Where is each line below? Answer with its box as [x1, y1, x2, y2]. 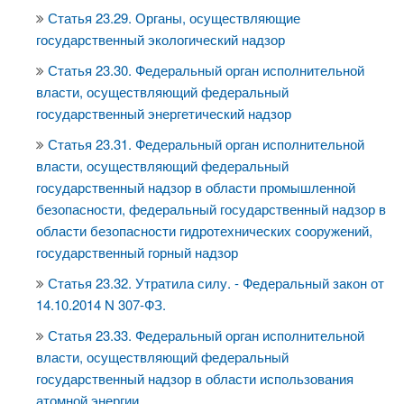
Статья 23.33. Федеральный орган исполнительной [48, 326, 364, 344]
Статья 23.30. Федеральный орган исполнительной [48, 60, 364, 79]
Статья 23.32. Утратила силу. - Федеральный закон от [48, 273, 384, 292]
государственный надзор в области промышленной [36, 178, 355, 197]
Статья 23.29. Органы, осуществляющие [48, 8, 300, 27]
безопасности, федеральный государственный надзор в [36, 199, 386, 218]
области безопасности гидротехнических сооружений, [36, 221, 372, 240]
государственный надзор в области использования [36, 369, 353, 388]
